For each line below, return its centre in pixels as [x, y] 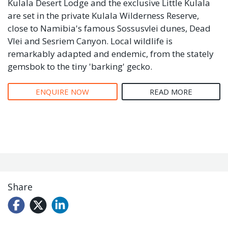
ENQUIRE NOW [63, 92]
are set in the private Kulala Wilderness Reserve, [103, 16]
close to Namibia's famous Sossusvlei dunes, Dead [109, 28]
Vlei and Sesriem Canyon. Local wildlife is [90, 41]
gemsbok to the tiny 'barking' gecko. [80, 67]
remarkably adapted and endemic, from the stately [111, 54]
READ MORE [171, 92]
